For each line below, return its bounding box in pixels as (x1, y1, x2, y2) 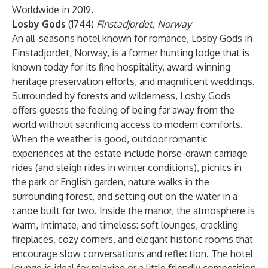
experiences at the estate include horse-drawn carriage (12, 147, 248, 159)
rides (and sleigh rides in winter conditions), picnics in (12, 162, 242, 173)
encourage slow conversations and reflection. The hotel (12, 248, 253, 260)
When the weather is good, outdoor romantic (12, 133, 208, 145)
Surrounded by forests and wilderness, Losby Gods (12, 90, 231, 102)
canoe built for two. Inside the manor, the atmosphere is (12, 205, 255, 217)
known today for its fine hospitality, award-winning (12, 61, 230, 73)
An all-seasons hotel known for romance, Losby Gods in (12, 32, 252, 44)
